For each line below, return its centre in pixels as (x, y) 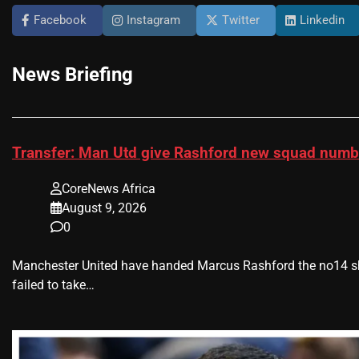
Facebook (60, 20)
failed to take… (53, 284)
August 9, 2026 (104, 208)
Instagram (153, 20)
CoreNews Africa (109, 188)
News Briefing (73, 75)
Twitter (241, 20)
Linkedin (322, 20)
